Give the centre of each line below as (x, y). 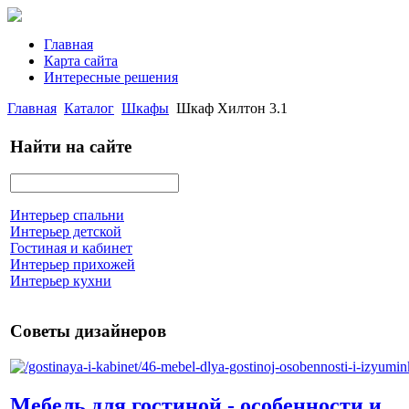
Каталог (89, 108)
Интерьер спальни (67, 215)
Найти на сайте (71, 146)
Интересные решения (111, 77)
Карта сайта (81, 61)
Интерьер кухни (61, 281)
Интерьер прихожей (73, 265)
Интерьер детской (66, 232)
